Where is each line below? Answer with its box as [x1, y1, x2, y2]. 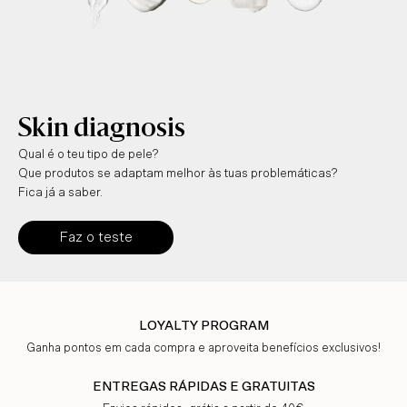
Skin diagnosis [18, 117, 185, 144]
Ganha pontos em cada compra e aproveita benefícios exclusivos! [26, 342, 381, 355]
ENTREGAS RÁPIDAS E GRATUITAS [92, 381, 315, 394]
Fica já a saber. [18, 186, 103, 200]
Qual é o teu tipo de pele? [18, 148, 158, 162]
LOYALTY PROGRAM [138, 320, 269, 333]
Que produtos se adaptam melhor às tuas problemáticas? [18, 167, 337, 181]
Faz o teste [59, 230, 133, 245]
